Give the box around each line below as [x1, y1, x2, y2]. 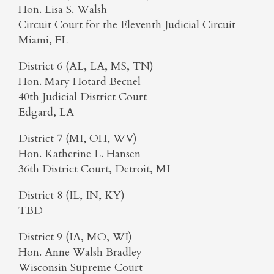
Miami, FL [18, 32, 68, 48]
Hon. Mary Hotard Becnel [18, 74, 141, 89]
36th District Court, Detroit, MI [18, 161, 170, 177]
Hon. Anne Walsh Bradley [18, 245, 142, 260]
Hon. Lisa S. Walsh [18, 2, 107, 17]
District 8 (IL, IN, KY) [18, 188, 125, 203]
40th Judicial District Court [18, 89, 147, 105]
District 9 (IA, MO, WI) [18, 229, 132, 245]
